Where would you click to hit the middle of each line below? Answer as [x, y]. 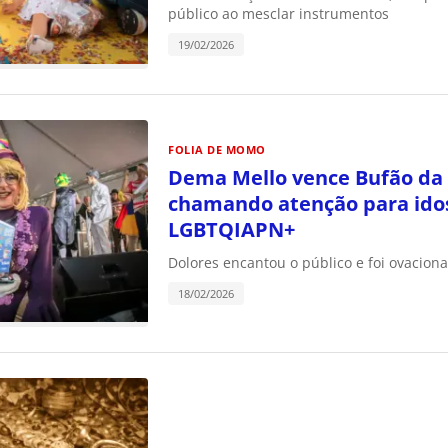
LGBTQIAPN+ [231, 229]
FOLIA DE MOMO [217, 149]
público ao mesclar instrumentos [278, 13]
